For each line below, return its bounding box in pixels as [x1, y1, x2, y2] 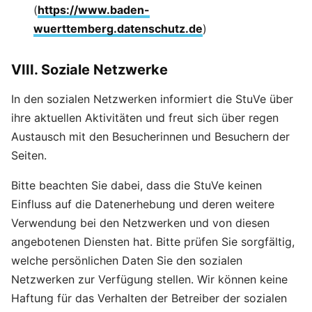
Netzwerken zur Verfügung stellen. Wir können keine [11, 272, 288, 286]
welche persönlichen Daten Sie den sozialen [11, 253, 242, 267]
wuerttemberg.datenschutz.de [33, 22, 203, 36]
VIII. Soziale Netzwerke [11, 61, 168, 78]
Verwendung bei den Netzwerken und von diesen [11, 216, 270, 230]
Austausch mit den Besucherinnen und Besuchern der [11, 130, 290, 143]
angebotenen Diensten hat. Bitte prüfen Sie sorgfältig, [11, 235, 295, 249]
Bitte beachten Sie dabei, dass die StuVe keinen [11, 178, 262, 192]
